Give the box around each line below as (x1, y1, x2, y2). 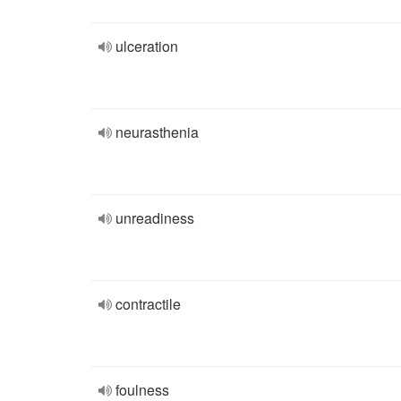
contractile (115, 294, 181, 314)
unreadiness (115, 208, 194, 228)
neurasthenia (115, 122, 199, 142)
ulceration (115, 36, 178, 56)
